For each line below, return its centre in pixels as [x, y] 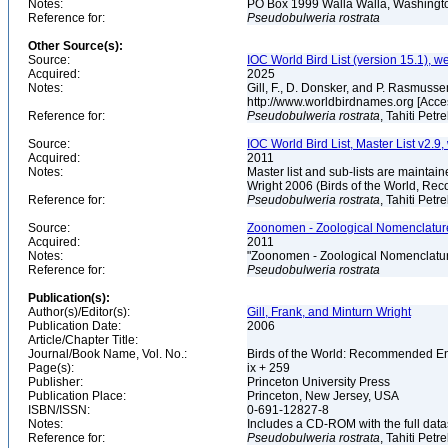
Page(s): [51, 368]
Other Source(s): [75, 46]
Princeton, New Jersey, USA [324, 396]
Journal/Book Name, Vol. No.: [107, 354]
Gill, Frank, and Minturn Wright [329, 312]
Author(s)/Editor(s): [79, 312]
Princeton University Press [320, 382]
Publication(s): [69, 298]
